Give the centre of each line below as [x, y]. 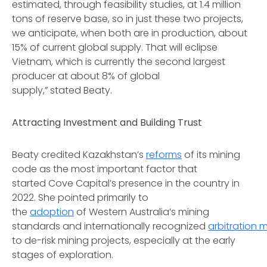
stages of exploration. [65, 254]
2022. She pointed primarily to [80, 197]
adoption [52, 212]
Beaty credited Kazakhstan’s [79, 154]
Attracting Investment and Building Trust [108, 122]
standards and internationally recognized [110, 226]
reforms [164, 154]
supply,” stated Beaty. [63, 90]
